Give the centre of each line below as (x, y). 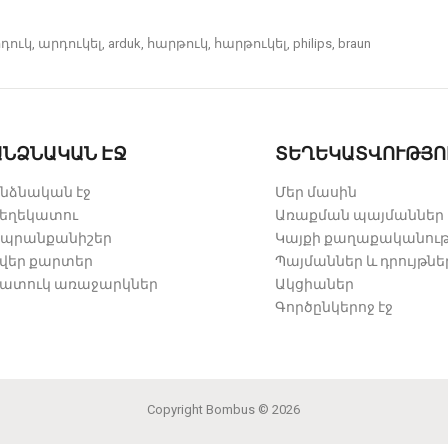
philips (313, 44)
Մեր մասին (316, 192)
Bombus (231, 410)
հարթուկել (251, 44)
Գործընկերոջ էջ (334, 307)
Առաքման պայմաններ (359, 215)
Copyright (177, 410)
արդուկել (70, 44)
